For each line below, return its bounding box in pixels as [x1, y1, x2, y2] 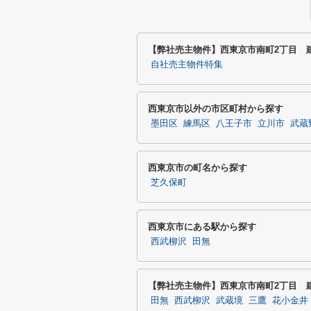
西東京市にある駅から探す [148, 221, 256, 232]
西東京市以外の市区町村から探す [148, 103, 283, 114]
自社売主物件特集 [151, 60, 223, 69]
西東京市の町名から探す [148, 162, 247, 173]
